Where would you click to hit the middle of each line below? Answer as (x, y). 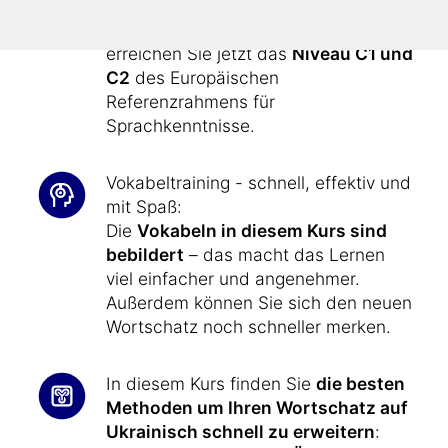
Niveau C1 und (352, 53)
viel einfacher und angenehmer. (233, 278)
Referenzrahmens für (190, 101)
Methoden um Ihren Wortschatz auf (257, 407)
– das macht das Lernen (284, 254)
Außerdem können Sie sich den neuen (259, 302)
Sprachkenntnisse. (180, 125)
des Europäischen (204, 77)
